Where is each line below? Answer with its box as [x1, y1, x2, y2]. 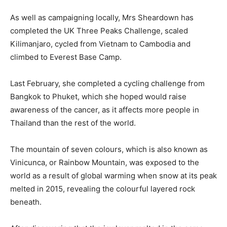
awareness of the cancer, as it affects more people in [10, 105, 199, 115]
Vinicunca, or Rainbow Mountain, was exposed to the [10, 158, 199, 167]
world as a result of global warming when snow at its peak [10, 171, 217, 180]
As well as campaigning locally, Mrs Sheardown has [10, 13, 194, 22]
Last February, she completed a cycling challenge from [10, 79, 205, 88]
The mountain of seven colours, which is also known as [10, 144, 208, 154]
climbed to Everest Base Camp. [10, 52, 122, 62]
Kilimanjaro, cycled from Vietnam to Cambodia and [10, 39, 191, 49]
